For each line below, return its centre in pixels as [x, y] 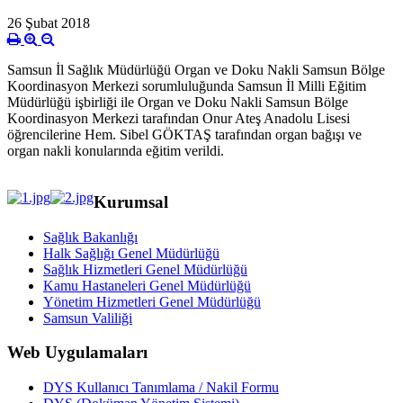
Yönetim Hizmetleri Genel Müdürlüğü [152, 301]
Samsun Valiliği [88, 318]
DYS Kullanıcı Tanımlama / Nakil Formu [161, 387]
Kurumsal [131, 201]
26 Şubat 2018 [49, 23]
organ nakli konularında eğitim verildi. [116, 151]
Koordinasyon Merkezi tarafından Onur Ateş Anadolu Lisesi [179, 119]
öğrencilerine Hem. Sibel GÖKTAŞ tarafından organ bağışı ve [184, 135]
